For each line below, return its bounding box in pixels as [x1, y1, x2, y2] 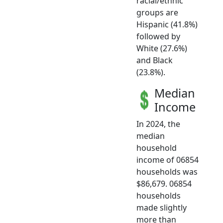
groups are [136, 7, 178, 18]
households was [136, 166, 198, 178]
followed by [136, 31, 180, 42]
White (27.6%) [136, 43, 187, 54]
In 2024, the [136, 118, 180, 130]
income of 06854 [136, 154, 199, 166]
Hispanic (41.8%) [136, 19, 198, 30]
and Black [136, 55, 173, 66]
